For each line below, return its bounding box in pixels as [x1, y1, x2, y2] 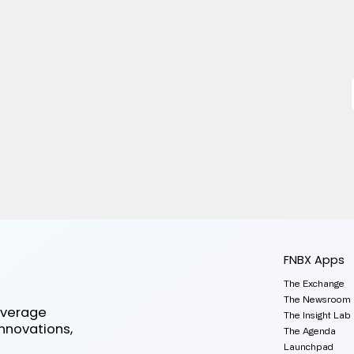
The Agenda [283, 326, 336, 337]
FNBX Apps [284, 251, 345, 268]
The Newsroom [283, 294, 351, 305]
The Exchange [283, 278, 345, 289]
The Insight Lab [283, 310, 351, 321]
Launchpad [283, 341, 333, 352]
